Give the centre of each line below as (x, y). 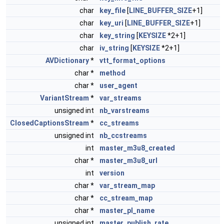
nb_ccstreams (123, 135)
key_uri (111, 23)
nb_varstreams (124, 110)
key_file (112, 10)
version (112, 173)
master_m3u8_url (128, 160)
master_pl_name (127, 210)
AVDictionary (67, 60)
